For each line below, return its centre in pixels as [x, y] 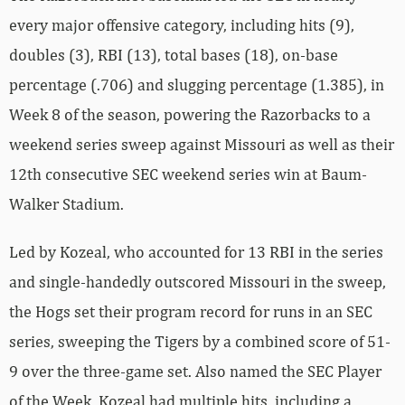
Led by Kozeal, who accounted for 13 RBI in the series [196, 251]
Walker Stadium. [66, 203]
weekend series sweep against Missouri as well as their [202, 144]
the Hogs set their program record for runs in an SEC [191, 311]
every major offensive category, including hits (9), [182, 24]
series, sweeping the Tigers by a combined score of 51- [200, 341]
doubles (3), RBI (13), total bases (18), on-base [174, 54]
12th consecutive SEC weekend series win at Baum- [188, 174]
